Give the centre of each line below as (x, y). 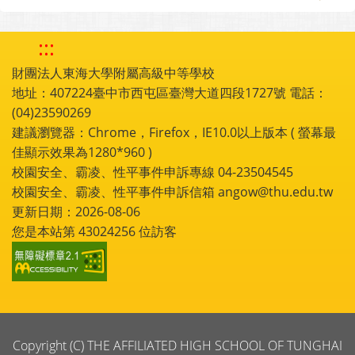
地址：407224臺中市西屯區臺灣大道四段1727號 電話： (170, 92)
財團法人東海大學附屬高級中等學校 (113, 73)
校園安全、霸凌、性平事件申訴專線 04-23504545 (153, 172)
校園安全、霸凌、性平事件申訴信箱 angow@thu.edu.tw (172, 191)
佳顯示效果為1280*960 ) (82, 152)
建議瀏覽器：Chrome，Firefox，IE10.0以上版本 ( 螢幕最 (174, 132)
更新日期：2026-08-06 (76, 211)
